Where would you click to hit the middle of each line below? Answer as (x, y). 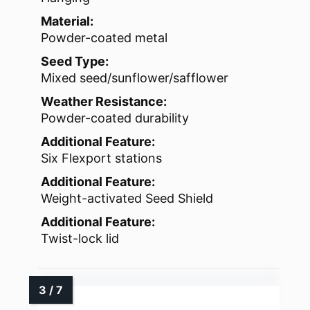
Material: (67, 21)
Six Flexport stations (101, 158)
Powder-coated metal (104, 38)
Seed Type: (75, 62)
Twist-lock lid (80, 239)
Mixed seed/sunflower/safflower (135, 78)
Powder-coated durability (115, 118)
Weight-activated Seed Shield (127, 199)
